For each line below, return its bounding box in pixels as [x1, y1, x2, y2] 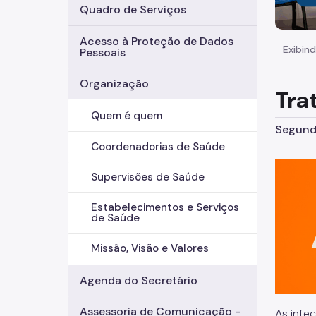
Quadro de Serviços [80, 2, 186, 18]
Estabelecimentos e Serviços [91, 200, 239, 214]
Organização [80, 75, 149, 91]
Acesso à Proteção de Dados [80, 33, 233, 49]
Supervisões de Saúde [91, 169, 205, 184]
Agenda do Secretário [80, 272, 197, 288]
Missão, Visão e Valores [91, 241, 209, 256]
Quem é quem [91, 109, 162, 123]
